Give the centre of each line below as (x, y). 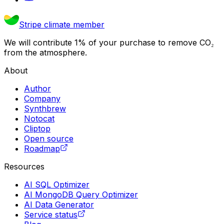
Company (42, 98)
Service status (51, 214)
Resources (24, 166)
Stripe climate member (62, 24)
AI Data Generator (59, 204)
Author (37, 88)
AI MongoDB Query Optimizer (81, 194)
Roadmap (42, 148)
